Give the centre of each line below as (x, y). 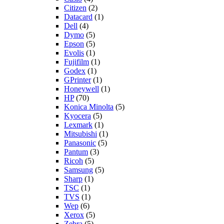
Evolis (74, 52)
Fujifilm (76, 61)
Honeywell (81, 88)
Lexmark (78, 124)
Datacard (78, 16)
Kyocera (77, 115)
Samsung (78, 169)
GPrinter (77, 79)
